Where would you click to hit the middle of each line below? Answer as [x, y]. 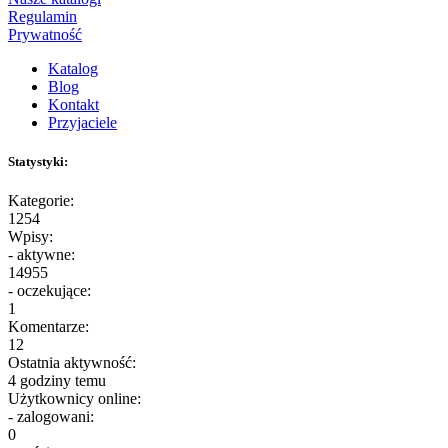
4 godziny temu [57, 380]
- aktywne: [41, 254]
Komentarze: [48, 326]
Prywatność [45, 34]
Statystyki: [38, 161]
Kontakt [73, 104]
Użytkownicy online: [74, 398]
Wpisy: [30, 236]
